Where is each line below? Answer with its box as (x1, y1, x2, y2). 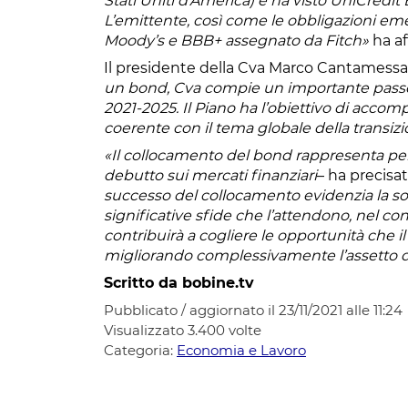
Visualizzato (104, 321, 188, 339)
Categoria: (104, 341, 177, 359)
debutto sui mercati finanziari (104, 166, 317, 184)
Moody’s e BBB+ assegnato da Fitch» (104, 31, 369, 49)
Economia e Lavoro (177, 341, 306, 359)
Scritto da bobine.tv (104, 273, 254, 291)
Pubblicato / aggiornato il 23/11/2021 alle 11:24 (104, 301, 403, 319)
